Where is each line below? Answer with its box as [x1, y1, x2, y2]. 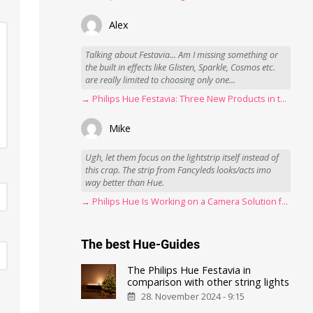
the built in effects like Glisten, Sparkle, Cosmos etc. [85, 61, 276, 74]
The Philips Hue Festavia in [127, 263, 252, 277]
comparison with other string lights [127, 275, 290, 289]
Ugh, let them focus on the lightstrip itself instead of [85, 152, 279, 164]
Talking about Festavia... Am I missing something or [85, 49, 279, 61]
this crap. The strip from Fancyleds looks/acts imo [85, 164, 272, 177]
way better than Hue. [85, 177, 165, 189]
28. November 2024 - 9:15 [141, 290, 245, 303]
